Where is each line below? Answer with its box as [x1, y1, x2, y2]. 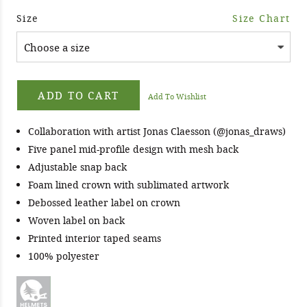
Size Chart [232, 12, 291, 25]
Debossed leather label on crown [28, 196, 180, 210]
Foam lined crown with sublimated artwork [28, 178, 229, 192]
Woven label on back [28, 214, 125, 228]
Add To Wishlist [147, 91, 206, 102]
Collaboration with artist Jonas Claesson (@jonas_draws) [28, 125, 286, 138]
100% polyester [28, 249, 99, 263]
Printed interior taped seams [28, 232, 161, 245]
